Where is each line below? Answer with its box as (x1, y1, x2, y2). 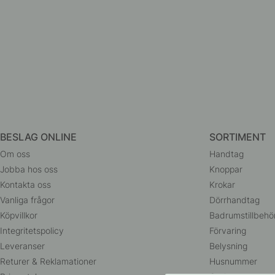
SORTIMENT (209, 130, 266, 143)
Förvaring (209, 225, 247, 236)
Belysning (209, 240, 248, 251)
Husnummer (209, 255, 258, 266)
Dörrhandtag (209, 194, 260, 205)
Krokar (209, 179, 236, 190)
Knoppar (209, 163, 243, 174)
